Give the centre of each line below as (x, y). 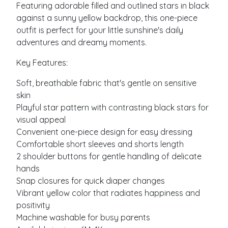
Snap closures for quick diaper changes (91, 181)
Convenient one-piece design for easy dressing (104, 132)
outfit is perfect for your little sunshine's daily (100, 30)
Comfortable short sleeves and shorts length (100, 144)
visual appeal (41, 120)
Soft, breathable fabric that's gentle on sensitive (106, 83)
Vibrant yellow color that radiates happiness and (108, 193)
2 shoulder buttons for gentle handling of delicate (109, 156)
